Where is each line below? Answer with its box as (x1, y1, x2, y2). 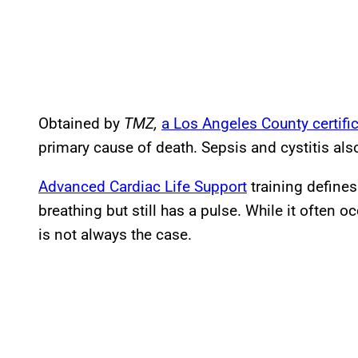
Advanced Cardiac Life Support (38, 177, 247, 196)
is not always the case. (38, 225, 192, 244)
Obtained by (38, 113, 124, 133)
